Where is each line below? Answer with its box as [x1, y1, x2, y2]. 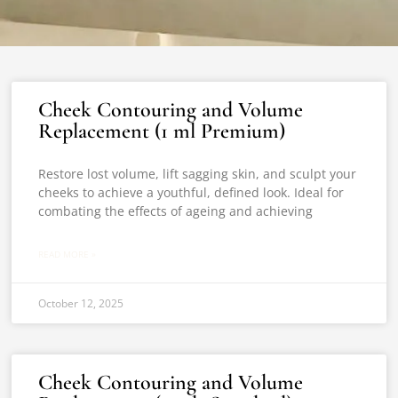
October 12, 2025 [38, 296, 124, 311]
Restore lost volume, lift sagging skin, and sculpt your [38, 165, 357, 182]
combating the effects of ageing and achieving [38, 203, 314, 219]
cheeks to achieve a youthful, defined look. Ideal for [38, 184, 345, 201]
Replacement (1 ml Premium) [38, 118, 286, 144]
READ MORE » [38, 248, 97, 260]
